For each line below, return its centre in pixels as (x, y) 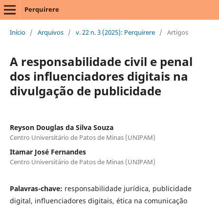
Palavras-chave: (37, 188)
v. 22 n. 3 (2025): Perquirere (115, 32)
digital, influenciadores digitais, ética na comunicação (98, 200)
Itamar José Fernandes (48, 152)
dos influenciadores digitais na (99, 76)
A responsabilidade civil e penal (101, 61)
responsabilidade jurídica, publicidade (128, 188)
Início (17, 32)
